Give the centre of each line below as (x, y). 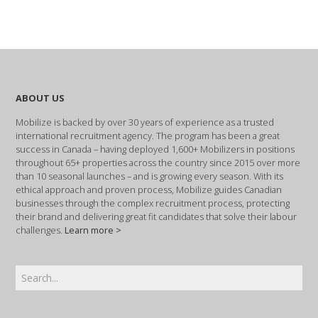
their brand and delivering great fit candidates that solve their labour (157, 216)
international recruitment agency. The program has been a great (148, 135)
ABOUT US (40, 98)
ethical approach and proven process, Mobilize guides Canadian (149, 189)
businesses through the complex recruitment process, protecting (153, 203)
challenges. (40, 230)
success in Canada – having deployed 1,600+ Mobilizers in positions (155, 149)
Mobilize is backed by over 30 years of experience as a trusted (145, 122)
